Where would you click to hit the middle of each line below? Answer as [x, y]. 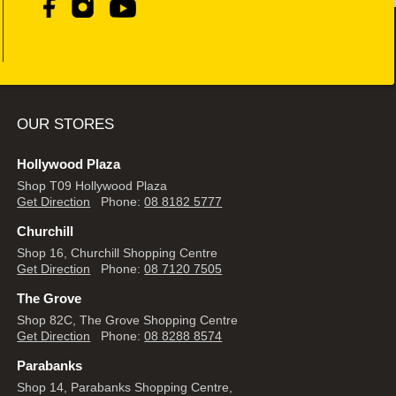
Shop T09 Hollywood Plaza [92, 186]
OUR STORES [66, 125]
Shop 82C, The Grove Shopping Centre [128, 320]
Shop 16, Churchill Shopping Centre [118, 253]
